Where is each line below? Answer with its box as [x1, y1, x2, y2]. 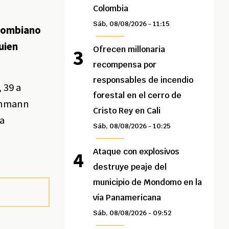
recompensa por [93, 59, 157, 71]
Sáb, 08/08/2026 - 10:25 [93, 122, 171, 131]
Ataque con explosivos [93, 146, 180, 157]
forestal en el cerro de [93, 90, 182, 101]
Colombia [93, 3, 129, 14]
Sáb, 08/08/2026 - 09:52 [93, 209, 172, 218]
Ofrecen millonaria [93, 44, 166, 55]
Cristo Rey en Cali [93, 105, 161, 117]
